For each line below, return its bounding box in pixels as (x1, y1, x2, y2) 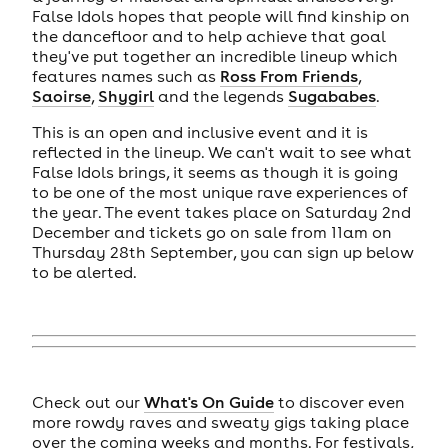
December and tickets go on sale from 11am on (31, 222, 392, 243)
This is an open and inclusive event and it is (31, 122, 368, 143)
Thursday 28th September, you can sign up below (31, 242, 414, 263)
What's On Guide (143, 392, 274, 413)
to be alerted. (31, 262, 137, 283)
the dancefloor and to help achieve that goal (31, 25, 386, 46)
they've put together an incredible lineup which (31, 45, 398, 66)
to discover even (273, 392, 405, 413)
